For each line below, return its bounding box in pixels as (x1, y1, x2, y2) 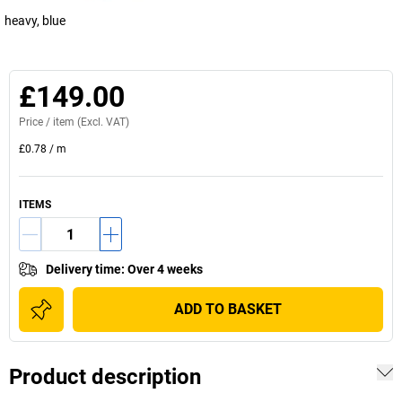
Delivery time (46, 262, 121, 276)
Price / (19, 116, 53, 128)
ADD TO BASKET (174, 301, 282, 318)
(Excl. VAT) (74, 116, 129, 128)
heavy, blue (4, 13, 66, 28)
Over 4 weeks (127, 262, 203, 276)
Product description (9, 364, 201, 389)
